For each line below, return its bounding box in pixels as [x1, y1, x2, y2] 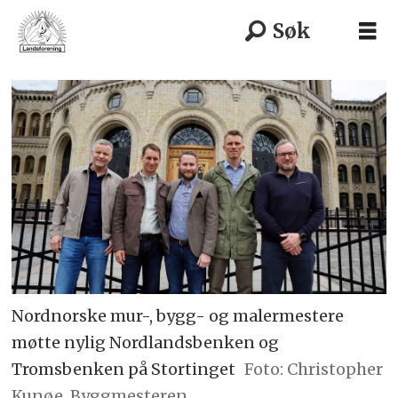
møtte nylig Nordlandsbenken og [12, 331, 280, 353]
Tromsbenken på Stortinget [12, 358, 236, 379]
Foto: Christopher [243, 358, 383, 379]
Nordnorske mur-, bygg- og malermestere [12, 305, 345, 326]
